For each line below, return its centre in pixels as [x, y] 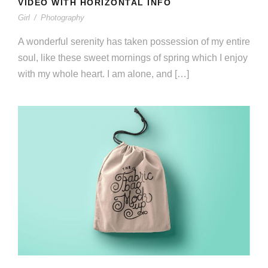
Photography [63, 18]
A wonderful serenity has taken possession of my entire [134, 42]
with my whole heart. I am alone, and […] [103, 74]
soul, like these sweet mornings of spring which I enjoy [133, 58]
